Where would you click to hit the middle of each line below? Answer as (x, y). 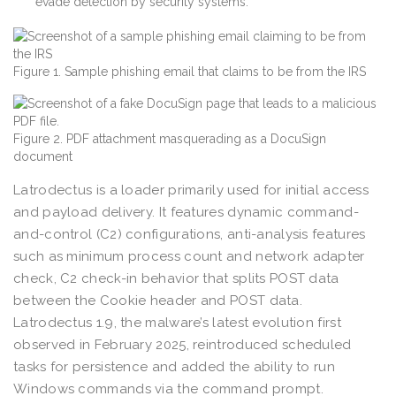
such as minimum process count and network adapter (189, 256)
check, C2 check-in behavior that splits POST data (176, 278)
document (43, 156)
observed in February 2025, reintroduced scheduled (183, 344)
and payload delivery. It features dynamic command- (186, 212)
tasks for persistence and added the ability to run (174, 366)
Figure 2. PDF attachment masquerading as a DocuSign (170, 138)
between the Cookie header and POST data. (158, 300)
